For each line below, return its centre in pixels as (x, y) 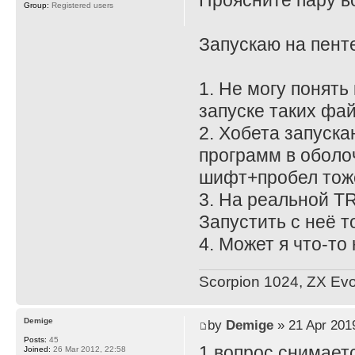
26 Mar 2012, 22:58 (88, 349)
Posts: (35, 339)
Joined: (37, 349)
